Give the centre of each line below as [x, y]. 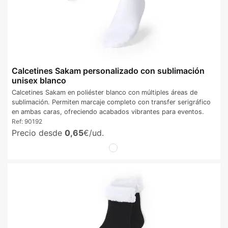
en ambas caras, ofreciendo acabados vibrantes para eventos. [108, 112]
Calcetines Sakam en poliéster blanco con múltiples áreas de [105, 93]
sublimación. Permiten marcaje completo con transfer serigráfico [111, 102]
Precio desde [38, 133]
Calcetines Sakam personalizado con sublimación [108, 71]
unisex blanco [39, 80]
